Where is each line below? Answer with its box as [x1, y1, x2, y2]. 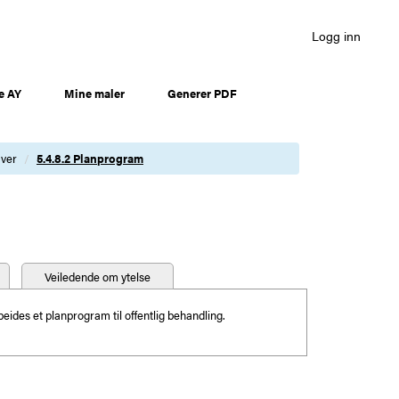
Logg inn [312, 27, 361, 45]
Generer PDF [167, 85, 237, 102]
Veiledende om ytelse [45, 268, 151, 285]
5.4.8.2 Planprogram [37, 150, 143, 167]
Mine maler [64, 85, 125, 102]
